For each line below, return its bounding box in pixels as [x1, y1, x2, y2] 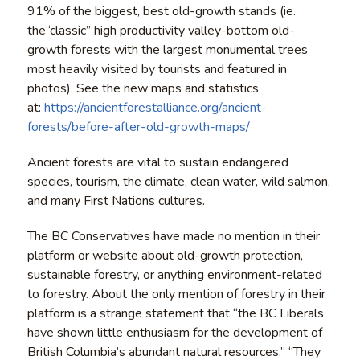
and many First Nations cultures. [27, 191, 205, 210]
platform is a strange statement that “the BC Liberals [27, 304, 324, 322]
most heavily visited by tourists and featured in [27, 59, 287, 78]
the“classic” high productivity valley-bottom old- [27, 21, 295, 39]
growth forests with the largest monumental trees [27, 40, 308, 59]
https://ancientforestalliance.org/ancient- [43, 98, 267, 117]
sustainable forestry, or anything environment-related [27, 265, 322, 284]
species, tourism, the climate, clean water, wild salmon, [27, 172, 330, 190]
